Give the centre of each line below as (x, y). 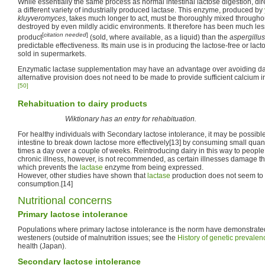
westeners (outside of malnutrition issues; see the (98, 237)
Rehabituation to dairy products (83, 103)
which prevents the (49, 167)
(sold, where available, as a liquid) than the (159, 37)
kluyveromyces (42, 18)
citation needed (65, 34)
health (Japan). (42, 246)
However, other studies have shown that (83, 175)
